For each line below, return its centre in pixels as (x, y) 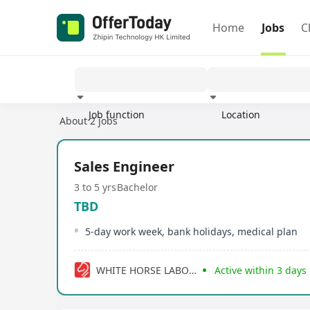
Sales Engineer (124, 166)
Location (241, 115)
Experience (239, 127)
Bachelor (137, 187)
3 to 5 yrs (95, 187)
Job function (117, 115)
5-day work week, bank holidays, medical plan (191, 231)
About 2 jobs (89, 121)
